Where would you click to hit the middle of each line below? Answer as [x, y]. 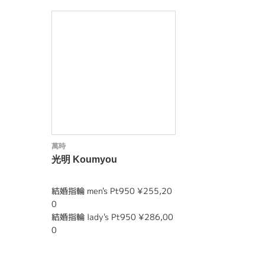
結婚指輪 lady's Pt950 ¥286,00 [112, 217]
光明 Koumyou [84, 159]
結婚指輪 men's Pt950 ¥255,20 [112, 191]
